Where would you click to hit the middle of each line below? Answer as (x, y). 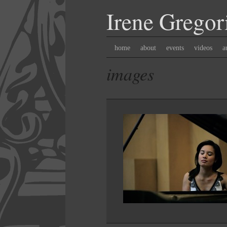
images (130, 74)
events (175, 48)
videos (203, 48)
